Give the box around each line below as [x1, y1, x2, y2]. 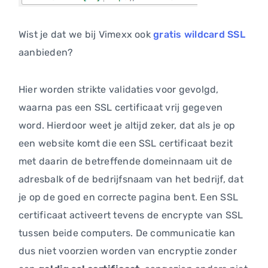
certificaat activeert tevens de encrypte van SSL [19, 209, 243, 221]
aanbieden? [19, 47, 74, 59]
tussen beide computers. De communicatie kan [19, 227, 236, 239]
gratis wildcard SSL [153, 29, 245, 41]
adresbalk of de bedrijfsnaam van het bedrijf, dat [19, 173, 243, 185]
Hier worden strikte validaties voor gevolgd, [19, 84, 219, 96]
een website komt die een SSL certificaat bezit [19, 138, 233, 150]
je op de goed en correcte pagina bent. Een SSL [19, 191, 239, 203]
